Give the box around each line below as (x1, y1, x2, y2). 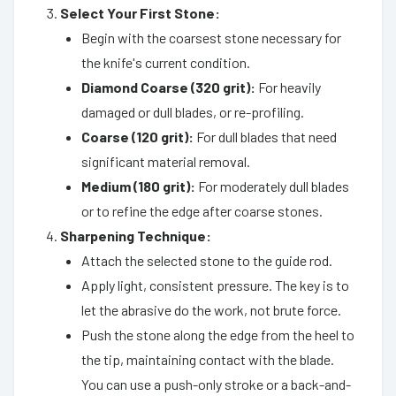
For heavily (255, 78, 321, 95)
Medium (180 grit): (81, 177, 195, 194)
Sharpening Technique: (60, 226, 211, 244)
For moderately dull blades (195, 177, 349, 194)
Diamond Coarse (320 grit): (81, 78, 255, 95)
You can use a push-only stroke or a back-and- (81, 375, 351, 392)
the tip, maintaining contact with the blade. (81, 350, 334, 368)
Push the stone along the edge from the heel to (81, 325, 354, 343)
